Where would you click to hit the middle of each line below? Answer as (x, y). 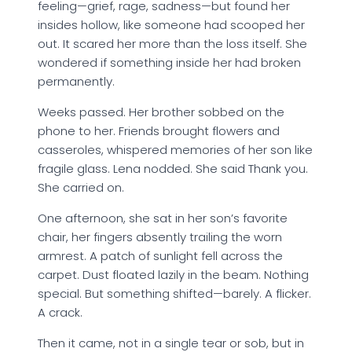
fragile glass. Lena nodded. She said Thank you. (173, 169)
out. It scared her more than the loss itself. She (172, 44)
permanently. (76, 82)
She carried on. (81, 188)
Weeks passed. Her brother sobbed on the (161, 112)
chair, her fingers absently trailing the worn (160, 237)
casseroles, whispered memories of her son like (175, 150)
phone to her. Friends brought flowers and (159, 131)
